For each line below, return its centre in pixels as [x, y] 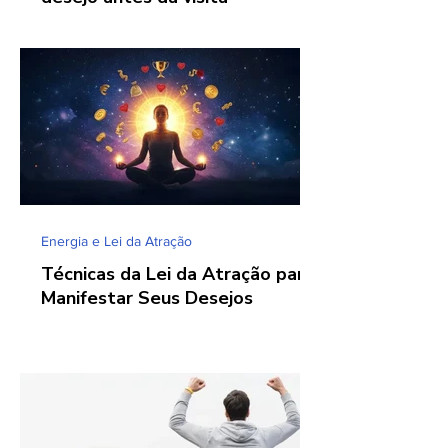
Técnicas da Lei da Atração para [177, 274]
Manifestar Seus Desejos [147, 298]
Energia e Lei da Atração [116, 241]
